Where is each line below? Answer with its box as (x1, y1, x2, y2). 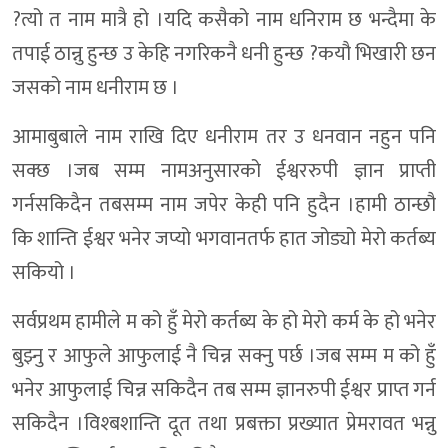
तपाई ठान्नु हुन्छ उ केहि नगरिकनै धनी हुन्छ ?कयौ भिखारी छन (12, 37, 436, 72)
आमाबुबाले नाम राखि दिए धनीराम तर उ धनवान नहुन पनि (12, 120, 436, 155)
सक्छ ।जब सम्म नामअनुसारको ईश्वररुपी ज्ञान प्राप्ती (12, 154, 436, 189)
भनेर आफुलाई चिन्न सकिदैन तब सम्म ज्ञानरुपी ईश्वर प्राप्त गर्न (12, 373, 436, 408)
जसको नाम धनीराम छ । (12, 71, 179, 106)
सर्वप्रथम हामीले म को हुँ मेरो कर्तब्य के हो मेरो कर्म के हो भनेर (12, 305, 436, 340)
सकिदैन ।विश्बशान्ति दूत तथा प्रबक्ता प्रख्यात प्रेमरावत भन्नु (12, 407, 436, 442)
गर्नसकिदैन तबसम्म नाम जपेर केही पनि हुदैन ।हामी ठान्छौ (12, 188, 436, 223)
